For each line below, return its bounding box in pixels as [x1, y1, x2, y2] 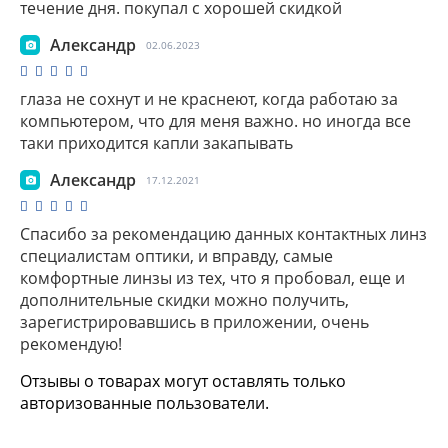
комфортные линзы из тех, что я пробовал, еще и [20, 266, 405, 289]
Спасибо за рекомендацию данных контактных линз [20, 222, 427, 245]
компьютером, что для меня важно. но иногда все [20, 109, 411, 132]
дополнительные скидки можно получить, [20, 288, 349, 311]
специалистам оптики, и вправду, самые [20, 244, 333, 267]
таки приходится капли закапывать [20, 131, 293, 154]
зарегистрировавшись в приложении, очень [20, 310, 369, 333]
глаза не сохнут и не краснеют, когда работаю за [20, 87, 398, 110]
